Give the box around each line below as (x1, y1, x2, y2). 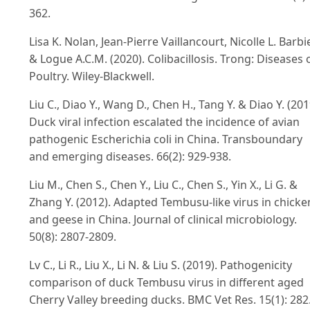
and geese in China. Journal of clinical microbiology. (29, 212, 297, 228)
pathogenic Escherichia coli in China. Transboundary (29, 131, 302, 147)
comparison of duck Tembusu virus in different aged (29, 275, 304, 291)
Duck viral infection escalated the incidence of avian (29, 114, 300, 130)
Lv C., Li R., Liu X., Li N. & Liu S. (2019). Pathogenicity (29, 257, 292, 273)
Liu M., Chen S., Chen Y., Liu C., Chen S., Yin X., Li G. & (29, 177, 298, 193)
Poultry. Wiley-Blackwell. (29, 69, 154, 84)
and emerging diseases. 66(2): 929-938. (29, 149, 231, 165)
